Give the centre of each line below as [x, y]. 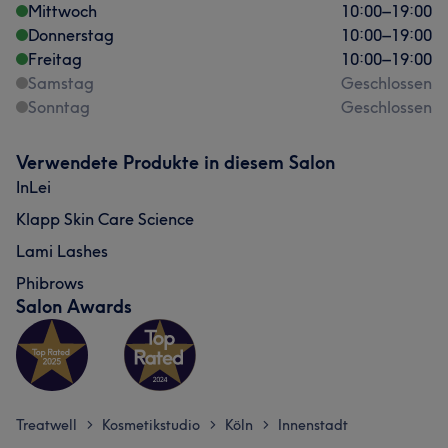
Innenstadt [313, 425]
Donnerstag [71, 35]
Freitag [55, 59]
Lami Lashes [62, 251]
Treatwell [46, 425]
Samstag [61, 83]
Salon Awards [74, 306]
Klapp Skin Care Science [105, 219]
